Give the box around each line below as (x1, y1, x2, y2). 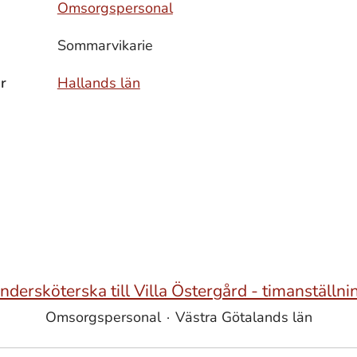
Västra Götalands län (175, 308, 312, 327)
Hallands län (57, 73, 140, 92)
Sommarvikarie (57, 36, 153, 55)
